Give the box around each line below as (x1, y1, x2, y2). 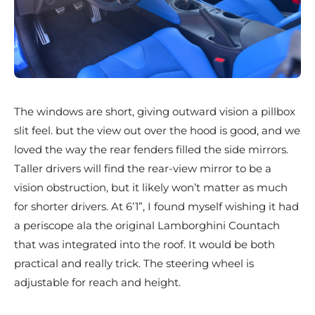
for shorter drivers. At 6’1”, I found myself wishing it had (14, 200, 299, 214)
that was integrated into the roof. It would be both (14, 238, 275, 252)
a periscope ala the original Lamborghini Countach (14, 219, 280, 233)
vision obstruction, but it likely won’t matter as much (14, 181, 288, 195)
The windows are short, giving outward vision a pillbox (14, 105, 295, 119)
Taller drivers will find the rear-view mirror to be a (14, 162, 271, 176)
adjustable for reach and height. (14, 276, 181, 290)
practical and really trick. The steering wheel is (14, 257, 254, 271)
